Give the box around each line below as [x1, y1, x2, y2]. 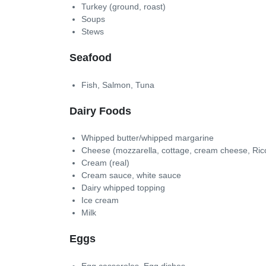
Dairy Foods [69, 104, 131, 117]
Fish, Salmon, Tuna [81, 80, 154, 90]
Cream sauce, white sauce [81, 170, 181, 180]
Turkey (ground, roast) [81, 2, 166, 11]
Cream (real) [81, 158, 129, 167]
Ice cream [81, 195, 119, 205]
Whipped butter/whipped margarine [81, 133, 214, 142]
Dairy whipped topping [81, 183, 165, 192]
